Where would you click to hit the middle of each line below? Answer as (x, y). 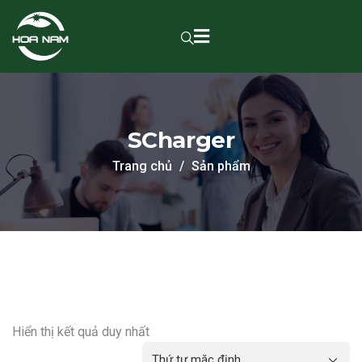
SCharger (181, 140)
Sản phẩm (221, 166)
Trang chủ (142, 166)
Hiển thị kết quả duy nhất (81, 332)
